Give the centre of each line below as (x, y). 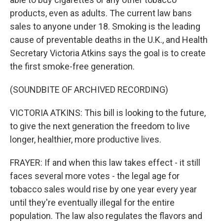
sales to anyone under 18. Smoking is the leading (105, 26)
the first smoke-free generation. (72, 66)
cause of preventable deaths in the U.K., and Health (109, 40)
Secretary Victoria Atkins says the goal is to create (108, 53)
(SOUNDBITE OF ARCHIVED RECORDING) (89, 90)
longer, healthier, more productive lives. (86, 139)
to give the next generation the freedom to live (100, 126)
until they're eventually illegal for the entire (92, 203)
